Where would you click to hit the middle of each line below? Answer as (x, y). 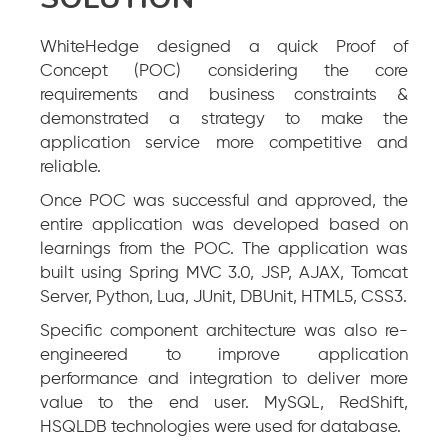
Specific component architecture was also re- (224, 331)
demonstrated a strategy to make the (224, 119)
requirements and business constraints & (224, 95)
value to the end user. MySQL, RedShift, (224, 403)
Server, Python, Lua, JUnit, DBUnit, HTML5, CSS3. (223, 297)
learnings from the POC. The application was (224, 249)
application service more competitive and (224, 143)
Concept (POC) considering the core (224, 71)
